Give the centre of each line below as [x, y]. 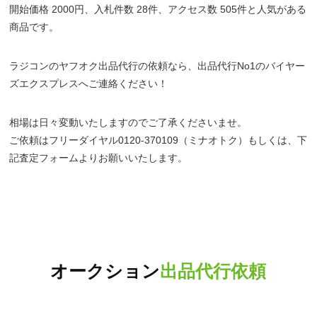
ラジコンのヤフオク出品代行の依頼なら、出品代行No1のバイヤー [157, 65]
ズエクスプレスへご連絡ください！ [89, 83]
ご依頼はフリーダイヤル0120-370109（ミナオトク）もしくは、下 [158, 140]
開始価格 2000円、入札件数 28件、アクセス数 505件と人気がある [158, 9]
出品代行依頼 [213, 271]
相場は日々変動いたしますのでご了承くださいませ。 [128, 122]
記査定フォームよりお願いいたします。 [99, 157]
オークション [105, 271]
